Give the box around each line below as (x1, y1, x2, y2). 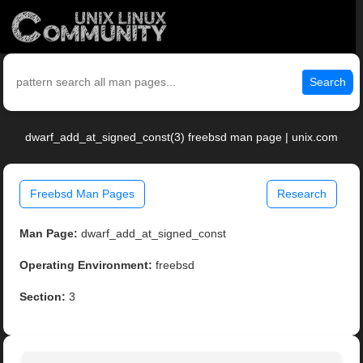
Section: (19, 290, 66, 304)
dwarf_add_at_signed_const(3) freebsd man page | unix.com (25, 130, 338, 144)
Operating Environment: (19, 258, 153, 272)
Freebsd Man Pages (30, 187, 135, 201)
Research (276, 187, 327, 201)
